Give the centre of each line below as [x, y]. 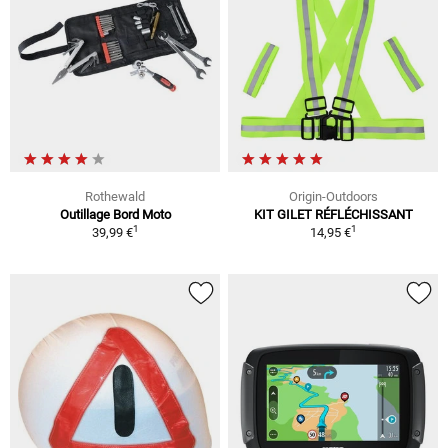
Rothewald [115, 196]
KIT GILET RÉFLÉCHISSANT [333, 214]
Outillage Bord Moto [115, 214]
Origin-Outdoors [333, 196]
